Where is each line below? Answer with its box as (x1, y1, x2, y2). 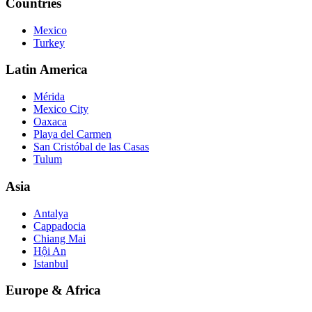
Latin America (6, 62, 88, 77)
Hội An (33, 244, 66, 257)
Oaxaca (33, 116, 67, 128)
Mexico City (33, 103, 88, 116)
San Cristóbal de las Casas (33, 141, 149, 153)
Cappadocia (33, 219, 86, 232)
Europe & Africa (6, 283, 101, 298)
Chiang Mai (33, 232, 86, 244)
